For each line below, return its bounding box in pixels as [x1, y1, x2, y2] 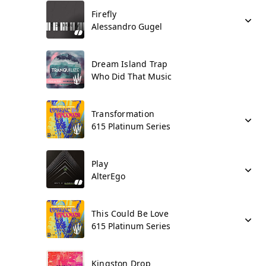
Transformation [91, 108, 154, 119]
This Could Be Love [91, 208, 169, 219]
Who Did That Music [91, 71, 172, 82]
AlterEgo [91, 170, 125, 182]
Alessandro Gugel [91, 21, 162, 32]
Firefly [91, 8, 117, 20]
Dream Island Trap [91, 58, 168, 69]
